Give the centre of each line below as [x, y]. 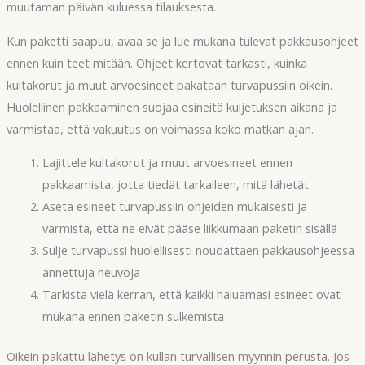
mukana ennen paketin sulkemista [133, 317]
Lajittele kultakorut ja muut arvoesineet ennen [167, 163]
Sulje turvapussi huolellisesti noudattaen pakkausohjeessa [198, 251]
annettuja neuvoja [91, 273]
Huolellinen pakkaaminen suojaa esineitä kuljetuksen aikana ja [172, 106]
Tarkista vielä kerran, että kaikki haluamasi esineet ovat [191, 295]
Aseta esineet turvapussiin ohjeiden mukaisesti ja [174, 207]
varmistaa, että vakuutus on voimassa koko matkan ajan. [160, 128]
